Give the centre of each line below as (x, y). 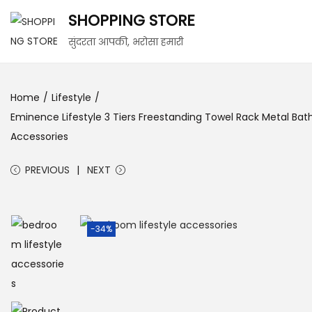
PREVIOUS (47, 170)
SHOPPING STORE (132, 21)
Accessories (39, 136)
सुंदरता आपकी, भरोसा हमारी (126, 42)
